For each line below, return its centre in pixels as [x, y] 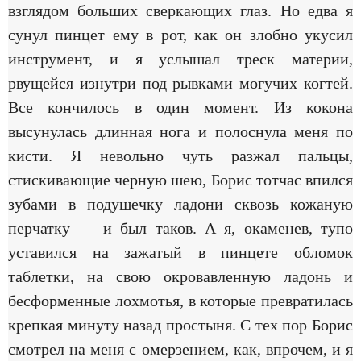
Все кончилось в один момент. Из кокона [180, 107]
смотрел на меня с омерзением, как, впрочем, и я [180, 349]
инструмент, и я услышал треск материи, [180, 58]
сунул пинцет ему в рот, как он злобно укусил [180, 34]
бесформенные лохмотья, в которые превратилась [180, 300]
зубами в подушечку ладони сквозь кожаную [180, 203]
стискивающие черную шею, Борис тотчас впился [180, 179]
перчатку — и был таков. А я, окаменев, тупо [180, 228]
